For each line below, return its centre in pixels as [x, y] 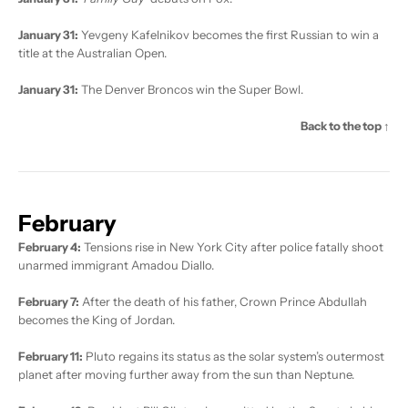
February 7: [49, 302]
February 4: [50, 247]
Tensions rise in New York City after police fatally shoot [232, 247]
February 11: [51, 357]
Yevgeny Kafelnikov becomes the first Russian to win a [229, 35]
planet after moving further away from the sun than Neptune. [186, 375]
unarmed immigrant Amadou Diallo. [116, 265]
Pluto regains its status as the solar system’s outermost [234, 357]
